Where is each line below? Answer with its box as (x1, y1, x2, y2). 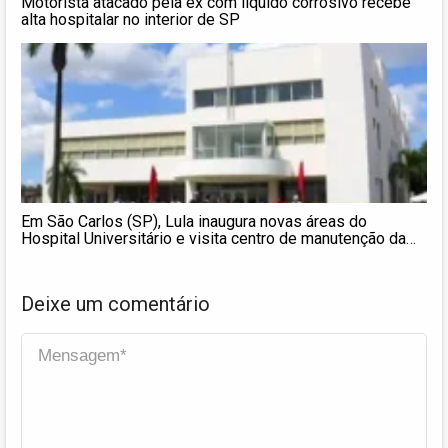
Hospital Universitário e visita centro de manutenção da (21, 228, 406, 248)
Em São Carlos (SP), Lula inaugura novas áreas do (21, 211, 367, 231)
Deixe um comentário (21, 291, 210, 316)
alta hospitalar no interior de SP (21, 9, 240, 29)
